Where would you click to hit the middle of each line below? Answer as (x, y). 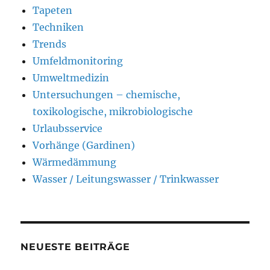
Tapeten (53, 10)
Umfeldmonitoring (78, 61)
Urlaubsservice (68, 128)
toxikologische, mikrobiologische (113, 111)
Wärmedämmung (75, 162)
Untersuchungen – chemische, (107, 94)
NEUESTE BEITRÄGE (75, 246)
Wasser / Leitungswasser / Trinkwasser (126, 179)
